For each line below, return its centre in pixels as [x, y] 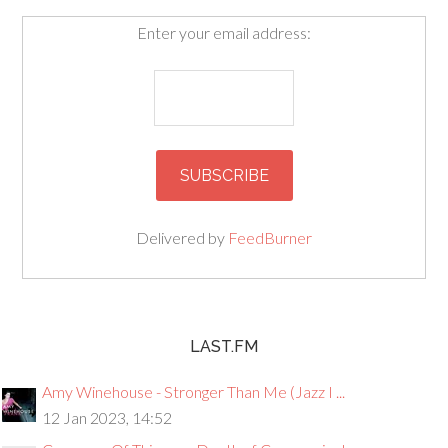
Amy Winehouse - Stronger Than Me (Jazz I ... [194, 391]
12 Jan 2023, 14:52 [107, 417]
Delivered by [182, 237]
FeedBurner [270, 237]
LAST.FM [224, 346]
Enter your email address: [224, 32]
